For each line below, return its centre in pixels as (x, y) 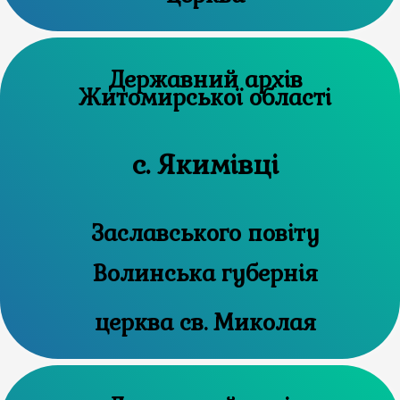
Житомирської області (205, 97)
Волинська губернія (205, 273)
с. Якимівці (205, 164)
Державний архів (205, 79)
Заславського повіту (205, 233)
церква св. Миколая (205, 322)
